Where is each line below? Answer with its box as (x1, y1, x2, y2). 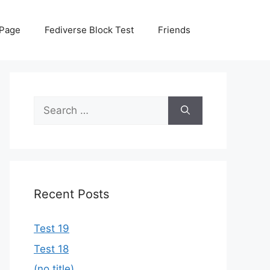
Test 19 (34, 222, 69, 234)
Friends (158, 24, 190, 36)
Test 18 (34, 242, 69, 255)
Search (33, 97, 67, 109)
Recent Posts (34, 187, 109, 201)
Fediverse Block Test (45, 24, 134, 36)
